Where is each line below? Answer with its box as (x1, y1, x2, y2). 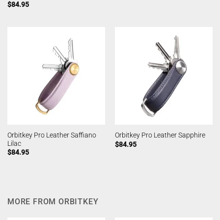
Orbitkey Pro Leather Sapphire (114, 131, 205, 139)
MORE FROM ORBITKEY (7, 196, 99, 206)
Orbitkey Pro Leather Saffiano (7, 131, 96, 139)
